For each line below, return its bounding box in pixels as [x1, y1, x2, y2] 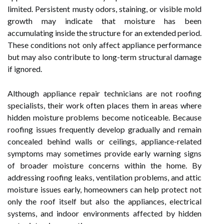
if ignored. [7, 64, 42, 73]
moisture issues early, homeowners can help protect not [7, 184, 201, 194]
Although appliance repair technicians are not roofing [7, 88, 201, 98]
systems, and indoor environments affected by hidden [7, 208, 201, 218]
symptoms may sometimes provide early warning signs [7, 148, 201, 158]
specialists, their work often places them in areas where [7, 100, 201, 110]
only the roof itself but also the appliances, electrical [7, 196, 201, 206]
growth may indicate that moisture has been [7, 16, 201, 25]
